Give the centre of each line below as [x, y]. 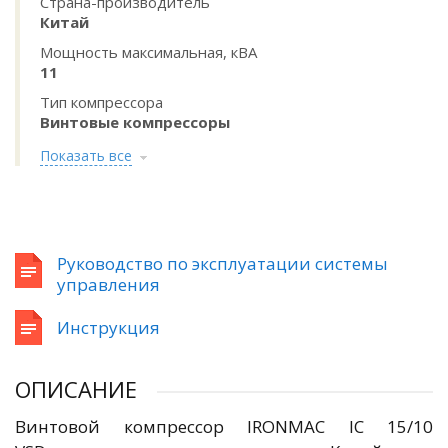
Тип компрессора [101, 102]
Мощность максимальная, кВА [148, 52]
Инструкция [108, 327]
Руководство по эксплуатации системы [222, 263]
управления [108, 284]
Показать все [86, 155]
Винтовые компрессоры [135, 122]
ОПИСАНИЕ [76, 389]
